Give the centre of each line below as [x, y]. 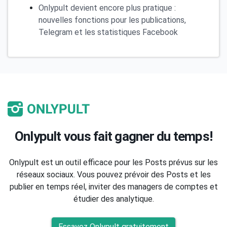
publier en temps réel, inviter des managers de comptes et [113, 186]
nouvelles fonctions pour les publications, [112, 20]
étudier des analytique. [113, 199]
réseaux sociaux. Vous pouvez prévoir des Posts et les [113, 174]
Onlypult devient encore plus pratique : [107, 8]
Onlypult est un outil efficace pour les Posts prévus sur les [113, 162]
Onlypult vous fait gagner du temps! [113, 136]
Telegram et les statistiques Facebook [108, 32]
